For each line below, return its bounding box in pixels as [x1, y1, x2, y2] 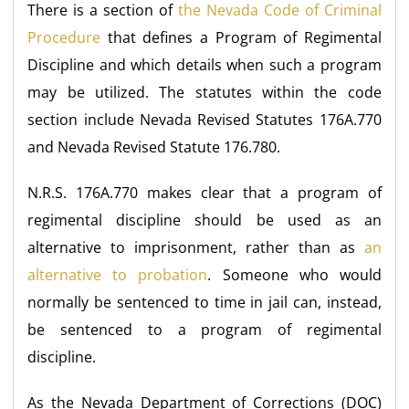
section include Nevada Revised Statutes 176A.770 [27, 109, 382, 130]
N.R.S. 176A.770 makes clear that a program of [27, 182, 382, 203]
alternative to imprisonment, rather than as [27, 236, 364, 257]
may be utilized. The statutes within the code [27, 81, 382, 102]
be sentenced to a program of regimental [27, 319, 382, 340]
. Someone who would [207, 264, 382, 285]
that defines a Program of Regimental [100, 26, 382, 47]
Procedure [27, 26, 101, 47]
